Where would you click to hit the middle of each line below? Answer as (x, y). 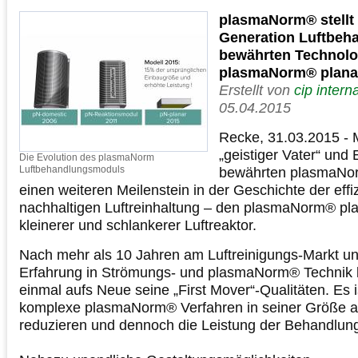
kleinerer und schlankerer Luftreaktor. (138, 225)
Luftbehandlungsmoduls (72, 169)
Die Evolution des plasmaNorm (87, 157)
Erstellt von (257, 90)
